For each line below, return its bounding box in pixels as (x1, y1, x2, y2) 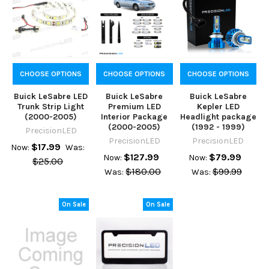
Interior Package (101, 112, 168, 122)
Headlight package (180, 112, 256, 122)
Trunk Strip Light (17, 101, 85, 112)
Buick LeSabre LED (14, 91, 88, 102)
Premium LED (107, 101, 161, 112)
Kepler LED (196, 101, 240, 112)
